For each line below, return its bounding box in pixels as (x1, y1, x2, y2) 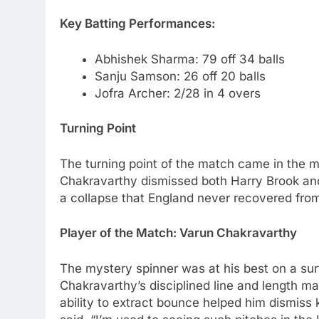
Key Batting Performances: (60, 16, 215, 31)
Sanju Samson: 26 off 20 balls (94, 68, 266, 83)
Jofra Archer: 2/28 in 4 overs (94, 85, 261, 100)
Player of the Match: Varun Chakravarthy (60, 226, 297, 241)
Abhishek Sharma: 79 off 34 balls (94, 51, 285, 66)
